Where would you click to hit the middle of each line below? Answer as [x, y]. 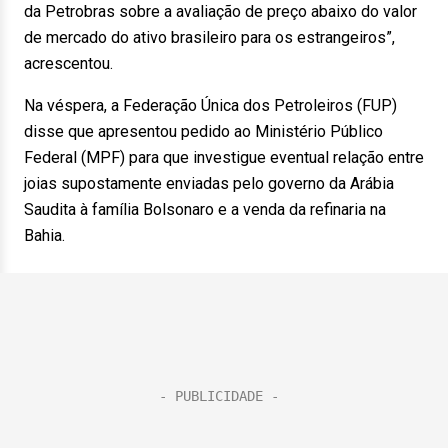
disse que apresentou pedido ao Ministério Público [203, 131]
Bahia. [44, 235]
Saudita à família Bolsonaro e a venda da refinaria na [205, 209]
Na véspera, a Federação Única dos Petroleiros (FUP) [210, 105]
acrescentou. [68, 63]
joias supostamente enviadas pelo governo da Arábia [209, 183]
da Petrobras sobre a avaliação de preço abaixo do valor [220, 11]
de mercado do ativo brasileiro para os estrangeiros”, [209, 37]
